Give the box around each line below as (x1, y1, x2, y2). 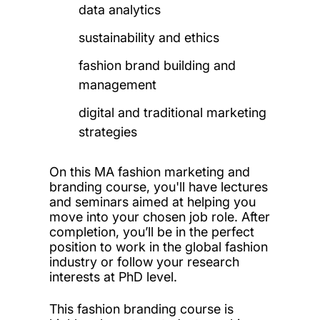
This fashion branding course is (49, 301, 234, 316)
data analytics (79, 1, 161, 17)
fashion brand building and (79, 57, 236, 73)
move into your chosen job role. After (49, 209, 270, 224)
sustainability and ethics (79, 29, 220, 45)
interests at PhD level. (49, 269, 181, 284)
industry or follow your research (49, 254, 239, 269)
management (79, 76, 157, 92)
